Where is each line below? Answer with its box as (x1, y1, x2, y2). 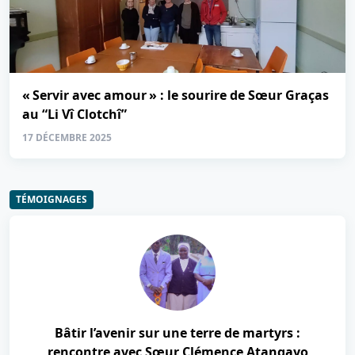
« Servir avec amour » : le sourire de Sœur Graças (22, 86, 329, 104)
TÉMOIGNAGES (16, 193, 87, 206)
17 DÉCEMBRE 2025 (22, 131, 112, 144)
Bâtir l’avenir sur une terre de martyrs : (55, 324, 300, 342)
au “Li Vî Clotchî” (22, 105, 127, 123)
